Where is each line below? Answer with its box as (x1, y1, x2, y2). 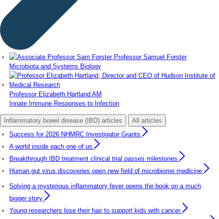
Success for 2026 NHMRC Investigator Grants (9, 130, 141, 138)
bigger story (9, 195, 43, 202)
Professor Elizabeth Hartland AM (9, 90, 102, 98)
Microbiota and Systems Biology (9, 62, 102, 70)
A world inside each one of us (9, 142, 93, 150)
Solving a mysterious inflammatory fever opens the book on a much (9, 182, 201, 190)
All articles (132, 116, 162, 124)
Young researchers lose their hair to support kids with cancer (9, 207, 181, 215)
